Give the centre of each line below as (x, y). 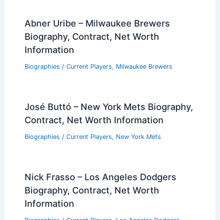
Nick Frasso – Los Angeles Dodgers (100, 177)
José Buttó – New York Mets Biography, (109, 107)
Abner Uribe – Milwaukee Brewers (97, 23)
